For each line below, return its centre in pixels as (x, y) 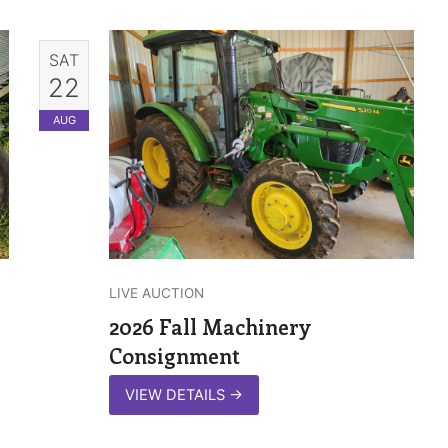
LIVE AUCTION (156, 293)
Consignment (174, 355)
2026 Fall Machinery (210, 326)
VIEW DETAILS (176, 395)
